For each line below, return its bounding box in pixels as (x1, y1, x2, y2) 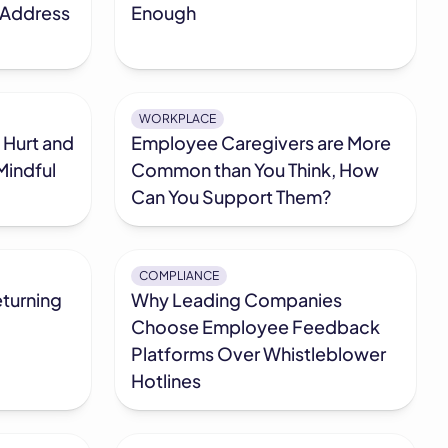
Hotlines (131, 369, 202, 393)
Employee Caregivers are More (131, 131, 392, 155)
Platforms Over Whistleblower (131, 342, 387, 366)
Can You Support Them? (131, 185, 332, 209)
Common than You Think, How (131, 158, 380, 182)
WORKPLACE (139, 111, 217, 127)
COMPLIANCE (139, 268, 220, 284)
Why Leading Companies (131, 288, 343, 312)
